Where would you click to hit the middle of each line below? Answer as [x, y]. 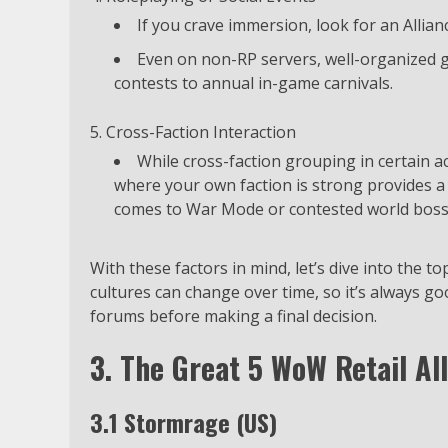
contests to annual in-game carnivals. [253, 82]
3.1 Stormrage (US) [183, 421]
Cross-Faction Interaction [201, 131]
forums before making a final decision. [233, 315]
